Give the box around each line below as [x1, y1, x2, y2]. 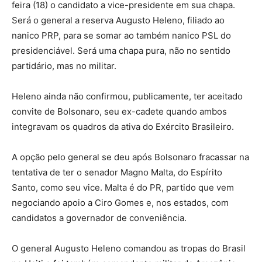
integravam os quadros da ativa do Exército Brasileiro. [12, 120, 234, 132]
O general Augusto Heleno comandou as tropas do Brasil [12, 242, 246, 254]
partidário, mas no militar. [12, 60, 116, 71]
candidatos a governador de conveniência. [12, 212, 187, 223]
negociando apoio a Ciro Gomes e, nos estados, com [12, 196, 229, 208]
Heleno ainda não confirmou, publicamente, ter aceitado [12, 90, 243, 102]
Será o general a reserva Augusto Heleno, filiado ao [12, 14, 225, 26]
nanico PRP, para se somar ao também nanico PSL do [12, 29, 231, 41]
